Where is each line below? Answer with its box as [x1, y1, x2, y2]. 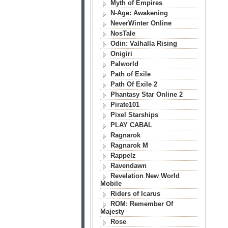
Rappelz [110, 152, 136, 159]
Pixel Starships [110, 111, 158, 119]
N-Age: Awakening [110, 9, 168, 17]
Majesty [100, 208, 124, 215]
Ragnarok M [110, 141, 148, 149]
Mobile [100, 180, 122, 187]
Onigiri [110, 50, 132, 58]
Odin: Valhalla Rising [110, 40, 177, 47]
